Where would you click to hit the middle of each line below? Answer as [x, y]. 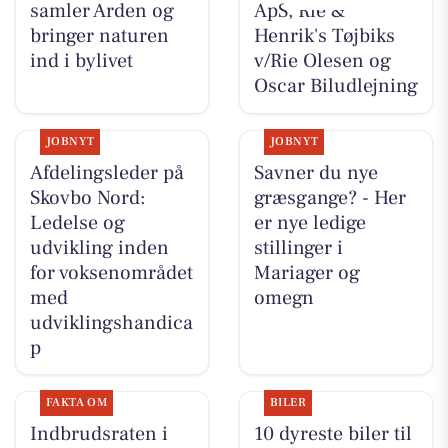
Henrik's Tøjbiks [324, 36]
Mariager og [306, 272]
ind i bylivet [81, 61]
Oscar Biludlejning [335, 86]
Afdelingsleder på [106, 172]
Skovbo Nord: [87, 197]
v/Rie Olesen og [322, 61]
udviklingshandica [111, 322]
